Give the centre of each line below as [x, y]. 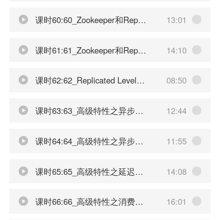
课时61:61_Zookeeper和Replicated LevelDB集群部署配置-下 [85, 50]
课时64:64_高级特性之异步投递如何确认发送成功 [84, 141]
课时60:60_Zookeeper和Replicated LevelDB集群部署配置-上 [85, 19]
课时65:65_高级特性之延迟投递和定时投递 [84, 171]
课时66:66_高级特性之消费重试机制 [84, 202]
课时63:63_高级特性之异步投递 [84, 111]
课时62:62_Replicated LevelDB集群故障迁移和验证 [84, 80]
